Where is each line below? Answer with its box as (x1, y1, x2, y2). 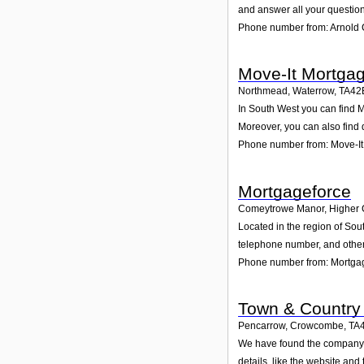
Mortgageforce (238, 181, 351, 201)
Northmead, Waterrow (238, 85, 334, 97)
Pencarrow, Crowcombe (238, 320, 344, 332)
